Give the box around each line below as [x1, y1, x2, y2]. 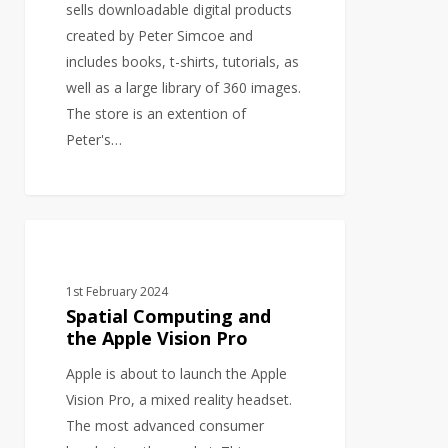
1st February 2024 [66, 283, 169, 301]
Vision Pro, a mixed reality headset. [66, 390, 293, 410]
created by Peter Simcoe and [66, 26, 254, 46]
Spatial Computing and [66, 304, 272, 329]
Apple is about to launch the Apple [66, 364, 288, 384]
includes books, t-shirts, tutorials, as [66, 52, 300, 72]
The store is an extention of [66, 104, 247, 124]
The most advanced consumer [66, 416, 265, 436]
